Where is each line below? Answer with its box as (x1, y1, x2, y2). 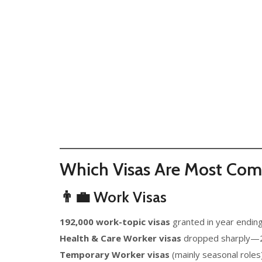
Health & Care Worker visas (60, 232, 181, 244)
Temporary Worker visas (60, 249, 170, 260)
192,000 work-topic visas (60, 216, 170, 227)
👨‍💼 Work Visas (60, 188, 167, 206)
